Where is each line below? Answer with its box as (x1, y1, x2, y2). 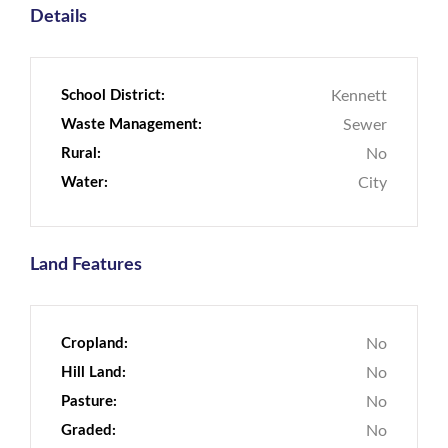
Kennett (331, 85, 387, 105)
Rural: (61, 143, 101, 162)
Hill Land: (61, 362, 126, 381)
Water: (61, 172, 108, 191)
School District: (61, 85, 165, 104)
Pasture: (61, 391, 117, 410)
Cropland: (61, 333, 128, 352)
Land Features (30, 252, 142, 275)
